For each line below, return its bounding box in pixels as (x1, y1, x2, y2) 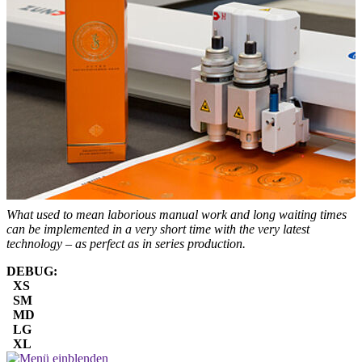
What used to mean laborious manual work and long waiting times (6, 207, 347, 221)
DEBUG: (6, 263, 57, 278)
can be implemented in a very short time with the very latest (6, 221, 309, 236)
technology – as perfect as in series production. (6, 236, 246, 250)
